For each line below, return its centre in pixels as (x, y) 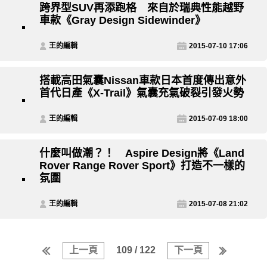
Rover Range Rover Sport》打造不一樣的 (142, 166)
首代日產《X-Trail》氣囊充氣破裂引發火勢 (142, 93)
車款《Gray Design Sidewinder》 (122, 21)
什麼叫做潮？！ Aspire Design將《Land (142, 153)
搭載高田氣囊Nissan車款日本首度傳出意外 (143, 81)
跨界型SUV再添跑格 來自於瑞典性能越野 (142, 8)
